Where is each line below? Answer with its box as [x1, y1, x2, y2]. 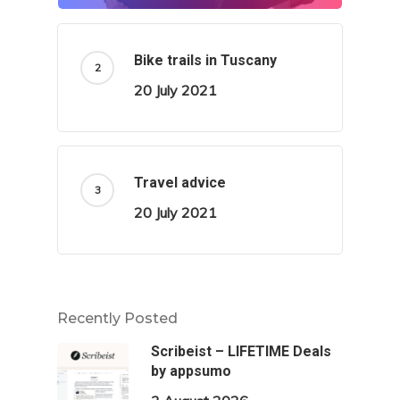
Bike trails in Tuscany [134, 52, 277, 70]
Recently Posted [57, 310, 178, 328]
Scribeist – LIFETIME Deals [151, 343, 331, 361]
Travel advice [134, 174, 226, 192]
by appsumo [151, 362, 231, 380]
